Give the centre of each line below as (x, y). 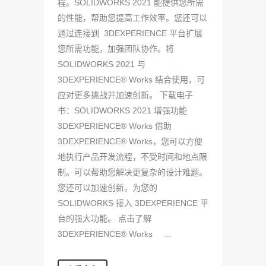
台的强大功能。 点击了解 (104, 218)
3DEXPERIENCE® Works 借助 (115, 126)
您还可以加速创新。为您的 (107, 188)
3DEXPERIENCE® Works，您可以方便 (130, 141)
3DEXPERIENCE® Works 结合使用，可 (131, 80)
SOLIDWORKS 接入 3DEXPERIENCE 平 (133, 203)
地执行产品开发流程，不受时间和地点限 (132, 157)
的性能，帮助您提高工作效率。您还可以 (132, 18)
